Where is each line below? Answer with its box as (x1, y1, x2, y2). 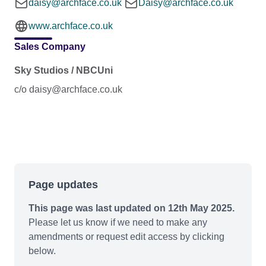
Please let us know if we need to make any (28, 217, 207, 227)
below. (28, 245, 56, 256)
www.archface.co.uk (28, 20, 113, 31)
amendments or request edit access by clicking (28, 231, 224, 242)
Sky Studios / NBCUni (14, 65, 113, 75)
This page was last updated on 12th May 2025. (28, 202, 235, 213)
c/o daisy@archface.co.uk (14, 84, 122, 94)
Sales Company (14, 41, 85, 52)
